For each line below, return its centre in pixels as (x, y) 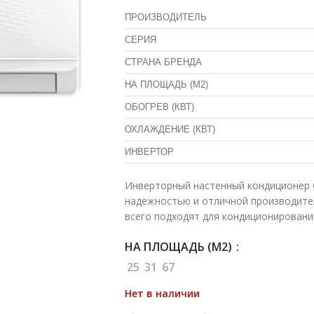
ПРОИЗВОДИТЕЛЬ (165, 17)
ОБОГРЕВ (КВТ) (159, 107)
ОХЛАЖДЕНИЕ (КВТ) (170, 129)
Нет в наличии (162, 293)
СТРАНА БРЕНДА (163, 62)
